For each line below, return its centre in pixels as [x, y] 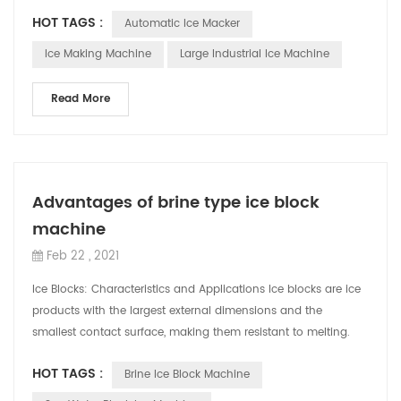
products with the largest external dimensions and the [177, 311]
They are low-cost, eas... [97, 354]
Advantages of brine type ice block [176, 203]
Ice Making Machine [98, 54]
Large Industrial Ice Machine [255, 54]
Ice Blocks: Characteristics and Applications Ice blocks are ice [196, 290]
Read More [81, 99]
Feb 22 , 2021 [83, 256]
